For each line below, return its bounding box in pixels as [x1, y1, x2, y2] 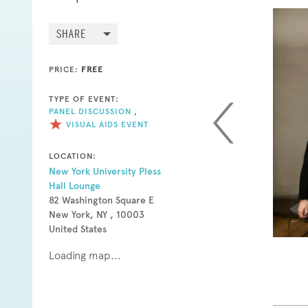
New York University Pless [49, 165, 161, 177]
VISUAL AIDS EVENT [66, 120, 148, 130]
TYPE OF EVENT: [49, 93, 119, 104]
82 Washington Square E [49, 194, 154, 206]
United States [49, 223, 107, 235]
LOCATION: [49, 151, 96, 161]
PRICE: [49, 64, 81, 74]
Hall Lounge [49, 179, 100, 192]
